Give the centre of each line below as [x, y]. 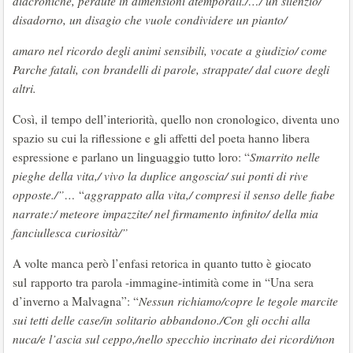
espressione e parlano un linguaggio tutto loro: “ [131, 157]
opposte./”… [44, 195]
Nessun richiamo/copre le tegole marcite [238, 301]
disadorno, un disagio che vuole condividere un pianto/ [150, 20]
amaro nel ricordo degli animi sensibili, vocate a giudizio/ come [170, 50]
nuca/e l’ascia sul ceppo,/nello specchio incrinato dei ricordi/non [174, 339]
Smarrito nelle [285, 157]
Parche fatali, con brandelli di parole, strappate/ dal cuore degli [171, 69]
